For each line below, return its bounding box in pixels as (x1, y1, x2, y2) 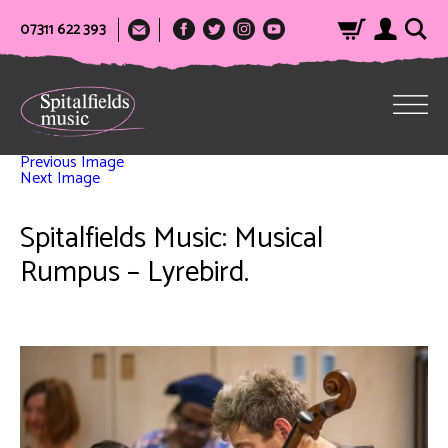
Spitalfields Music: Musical (20, 215, 323, 264)
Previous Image (20, 149, 124, 176)
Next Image (20, 165, 100, 192)
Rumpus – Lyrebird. (20, 249, 249, 298)
